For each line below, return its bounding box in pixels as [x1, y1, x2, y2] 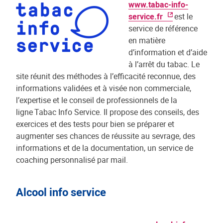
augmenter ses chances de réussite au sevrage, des [16, 130, 195, 141]
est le [174, 11, 193, 22]
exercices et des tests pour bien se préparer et [16, 118, 174, 129]
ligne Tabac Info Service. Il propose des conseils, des [16, 107, 199, 117]
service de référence [128, 23, 198, 34]
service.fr [128, 11, 163, 22]
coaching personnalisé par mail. [16, 154, 128, 165]
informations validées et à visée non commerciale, [16, 83, 191, 94]
